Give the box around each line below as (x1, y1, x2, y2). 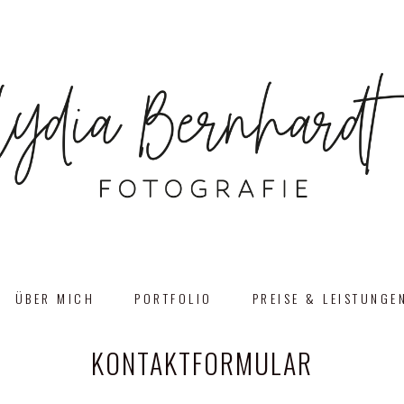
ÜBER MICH (14, 288, 95, 308)
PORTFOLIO (134, 288, 213, 308)
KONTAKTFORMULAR (91, 343, 313, 383)
